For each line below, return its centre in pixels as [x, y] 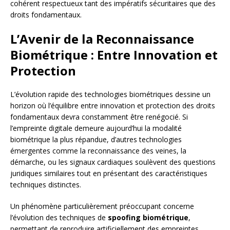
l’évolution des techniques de [59, 218]
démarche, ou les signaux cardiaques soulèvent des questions [113, 162]
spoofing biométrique [148, 218]
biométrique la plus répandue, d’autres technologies [96, 140]
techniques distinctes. [46, 185]
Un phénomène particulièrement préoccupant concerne [102, 206]
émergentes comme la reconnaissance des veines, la [98, 151]
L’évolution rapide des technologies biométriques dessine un [110, 94]
